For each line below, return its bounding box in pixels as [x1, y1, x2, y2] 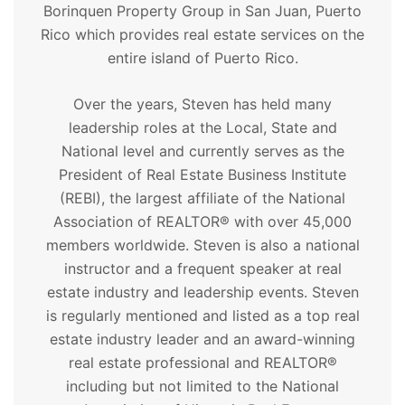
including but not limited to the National [66, 377, 339, 395]
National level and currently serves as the [61, 142, 344, 160]
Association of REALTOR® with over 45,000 [53, 212, 352, 231]
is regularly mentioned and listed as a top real [45, 306, 360, 325]
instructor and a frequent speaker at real [63, 259, 342, 278]
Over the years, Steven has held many [73, 95, 332, 113]
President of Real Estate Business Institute [59, 165, 346, 184]
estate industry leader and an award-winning [50, 330, 355, 348]
